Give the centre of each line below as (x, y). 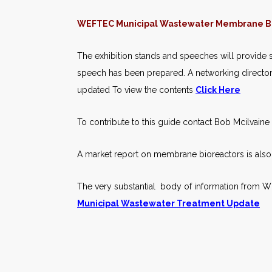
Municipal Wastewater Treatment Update (168, 203)
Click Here (218, 90)
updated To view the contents (136, 90)
